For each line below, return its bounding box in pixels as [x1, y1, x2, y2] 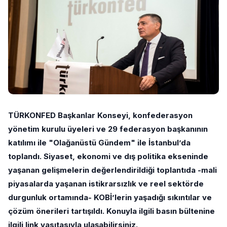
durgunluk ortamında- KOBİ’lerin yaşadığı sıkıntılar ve [8, 193, 212, 202]
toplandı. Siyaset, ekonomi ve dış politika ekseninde [8, 152, 208, 161]
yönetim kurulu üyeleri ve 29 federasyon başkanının [8, 124, 208, 134]
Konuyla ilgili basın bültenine [106, 206, 215, 216]
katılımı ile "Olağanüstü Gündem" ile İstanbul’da [8, 138, 191, 147]
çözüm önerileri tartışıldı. [8, 206, 104, 216]
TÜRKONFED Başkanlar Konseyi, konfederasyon [8, 110, 193, 120]
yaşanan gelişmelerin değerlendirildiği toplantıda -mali [8, 165, 217, 175]
